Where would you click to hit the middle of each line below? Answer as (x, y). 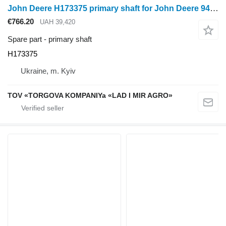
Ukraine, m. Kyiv (48, 71)
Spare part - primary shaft (50, 39)
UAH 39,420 (58, 22)
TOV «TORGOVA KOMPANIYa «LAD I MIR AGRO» (90, 95)
